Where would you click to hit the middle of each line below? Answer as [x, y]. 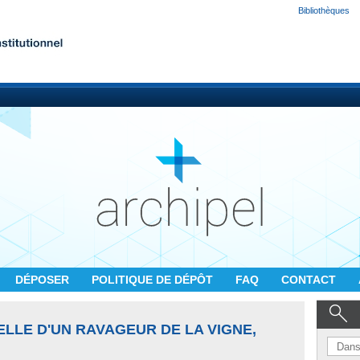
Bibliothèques [324, 10]
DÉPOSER [44, 280]
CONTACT [310, 280]
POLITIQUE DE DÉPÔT [154, 280]
